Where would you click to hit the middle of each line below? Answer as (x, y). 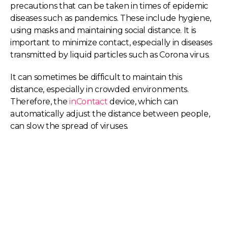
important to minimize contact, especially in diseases (111, 42)
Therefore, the (40, 102)
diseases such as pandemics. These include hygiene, (111, 18)
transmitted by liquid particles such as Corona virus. (110, 55)
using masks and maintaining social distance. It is (103, 30)
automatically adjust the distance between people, (110, 114)
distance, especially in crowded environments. (99, 89)
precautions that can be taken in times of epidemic (109, 6)
